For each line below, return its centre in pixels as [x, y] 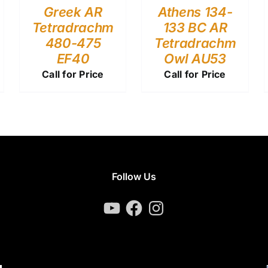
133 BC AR [195, 27]
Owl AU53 [195, 58]
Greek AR [73, 12]
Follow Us [134, 177]
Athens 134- [195, 12]
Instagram [169, 203]
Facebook [147, 203]
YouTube [121, 203]
